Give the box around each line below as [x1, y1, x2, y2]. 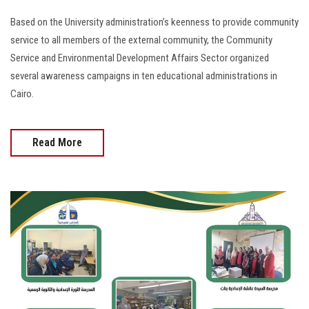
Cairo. [10, 88, 34, 101]
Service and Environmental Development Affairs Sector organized [10, 52, 269, 65]
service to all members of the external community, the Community [10, 34, 272, 47]
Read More [32, 136, 82, 150]
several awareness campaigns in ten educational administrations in [10, 70, 277, 83]
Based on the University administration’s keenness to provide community [10, 16, 299, 29]
